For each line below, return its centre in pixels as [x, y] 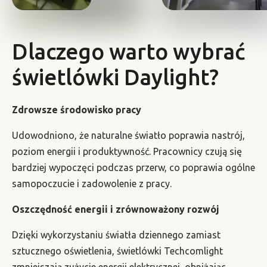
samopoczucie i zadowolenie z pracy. [92, 184]
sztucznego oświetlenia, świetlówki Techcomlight [117, 251]
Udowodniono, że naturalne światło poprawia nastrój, [128, 136]
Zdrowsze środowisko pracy [77, 110]
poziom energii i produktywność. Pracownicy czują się [127, 152]
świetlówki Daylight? [115, 77]
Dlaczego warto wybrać [128, 52]
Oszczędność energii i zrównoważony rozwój [116, 209]
